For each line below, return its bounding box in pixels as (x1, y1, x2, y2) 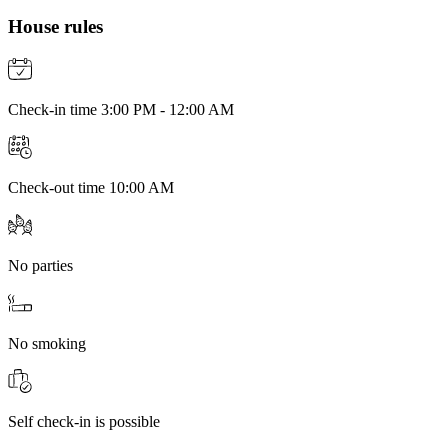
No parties (8, 256, 73, 274)
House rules (8, 15, 103, 37)
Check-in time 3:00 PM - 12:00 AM (8, 100, 234, 118)
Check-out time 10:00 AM (8, 178, 174, 196)
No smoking (8, 334, 86, 352)
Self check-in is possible (8, 412, 160, 430)
